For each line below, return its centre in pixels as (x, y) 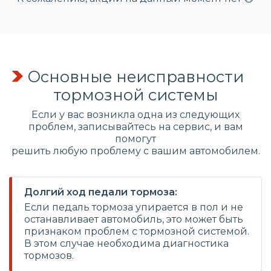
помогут (135, 139)
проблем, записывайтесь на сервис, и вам (135, 127)
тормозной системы (135, 95)
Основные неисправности (135, 77)
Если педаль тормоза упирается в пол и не (134, 207)
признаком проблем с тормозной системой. (137, 231)
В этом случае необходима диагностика (126, 243)
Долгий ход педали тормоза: (101, 192)
